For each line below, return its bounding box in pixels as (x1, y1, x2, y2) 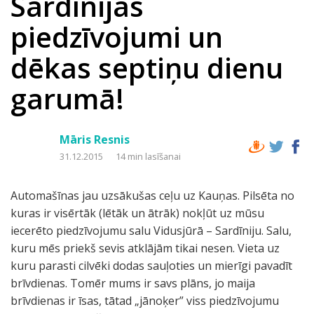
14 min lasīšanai (116, 150, 181, 163)
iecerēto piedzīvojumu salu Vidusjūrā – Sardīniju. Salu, (11, 223, 292, 238)
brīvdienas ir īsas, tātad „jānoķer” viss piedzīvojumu (11, 293, 279, 308)
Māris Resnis (60, 132, 130, 147)
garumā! (11, 79, 124, 118)
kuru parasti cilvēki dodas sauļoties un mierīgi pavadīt (11, 258, 292, 273)
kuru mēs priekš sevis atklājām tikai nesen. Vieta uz (11, 240, 280, 256)
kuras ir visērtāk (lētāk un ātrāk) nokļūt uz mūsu (11, 205, 264, 221)
